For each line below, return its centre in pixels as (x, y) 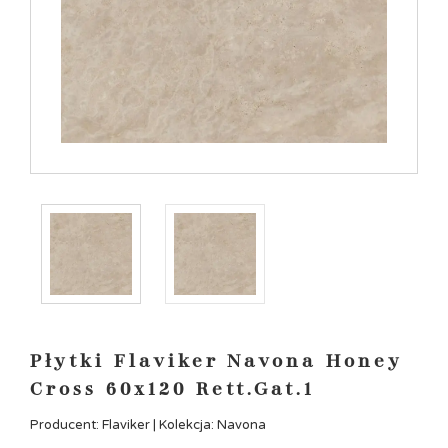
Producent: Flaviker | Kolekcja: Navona (148, 425)
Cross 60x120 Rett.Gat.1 (172, 390)
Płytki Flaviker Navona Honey (216, 362)
